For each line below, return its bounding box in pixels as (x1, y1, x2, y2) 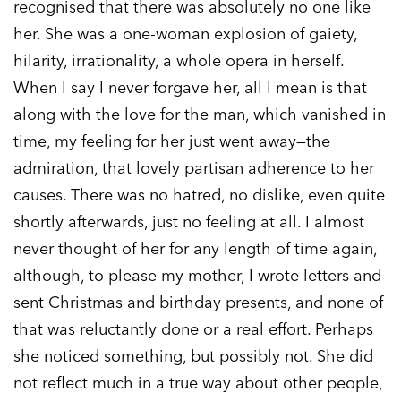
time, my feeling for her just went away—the (13, 131, 330, 152)
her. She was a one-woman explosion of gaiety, (13, 23, 357, 45)
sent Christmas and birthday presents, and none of (13, 292, 383, 313)
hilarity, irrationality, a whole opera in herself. (13, 50, 344, 72)
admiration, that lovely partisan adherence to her (13, 158, 374, 179)
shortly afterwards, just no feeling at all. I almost (13, 211, 364, 233)
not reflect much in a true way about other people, (13, 372, 382, 394)
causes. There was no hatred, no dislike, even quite (13, 184, 385, 206)
